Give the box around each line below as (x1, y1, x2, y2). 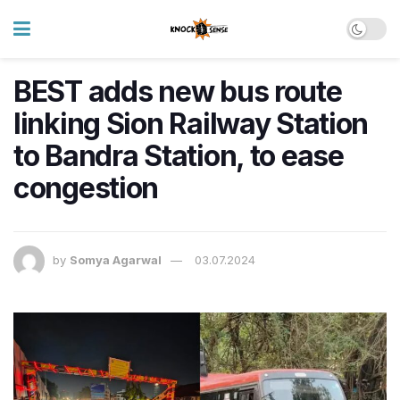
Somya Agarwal (70, 253, 162, 268)
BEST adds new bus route (13, 74, 342, 109)
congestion (13, 171, 159, 205)
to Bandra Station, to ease (13, 138, 344, 173)
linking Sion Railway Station (13, 106, 369, 141)
